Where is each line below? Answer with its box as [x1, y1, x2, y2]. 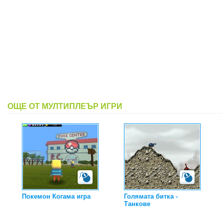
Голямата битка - [124, 193, 178, 200]
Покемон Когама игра [22, 193, 91, 200]
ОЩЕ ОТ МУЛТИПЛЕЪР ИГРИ [7, 102, 122, 111]
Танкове [124, 200, 150, 208]
